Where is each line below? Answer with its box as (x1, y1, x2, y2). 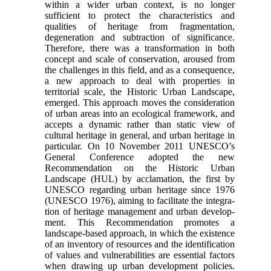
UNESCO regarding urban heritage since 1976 (45, 184, 235, 195)
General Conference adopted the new (45, 152, 235, 163)
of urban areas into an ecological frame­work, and (45, 108, 235, 119)
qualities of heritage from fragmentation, (45, 21, 235, 32)
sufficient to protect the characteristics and (45, 10, 235, 21)
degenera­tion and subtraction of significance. (45, 32, 235, 43)
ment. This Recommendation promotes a (45, 217, 235, 228)
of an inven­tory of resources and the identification (45, 239, 235, 250)
